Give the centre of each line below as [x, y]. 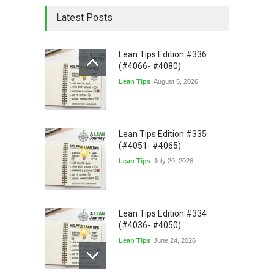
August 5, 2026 [176, 81]
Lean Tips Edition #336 [163, 54]
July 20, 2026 [173, 161]
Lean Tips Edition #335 [163, 134]
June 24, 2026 [175, 240]
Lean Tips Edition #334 [163, 213]
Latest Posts [84, 17]
